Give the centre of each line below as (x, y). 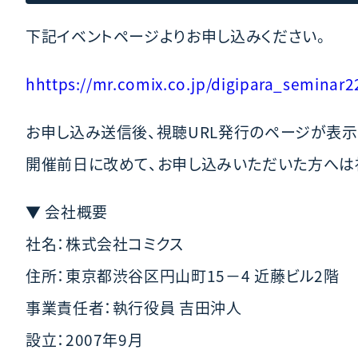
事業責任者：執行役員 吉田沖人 (134, 307)
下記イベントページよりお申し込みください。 (176, 35)
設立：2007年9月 (85, 339)
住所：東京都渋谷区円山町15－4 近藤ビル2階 (183, 275)
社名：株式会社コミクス (105, 243)
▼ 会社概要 (67, 211)
